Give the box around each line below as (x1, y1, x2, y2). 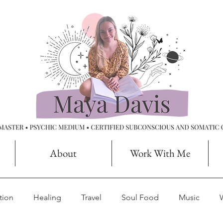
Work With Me (129, 146, 190, 160)
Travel (81, 193, 102, 202)
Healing (33, 193, 61, 202)
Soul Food (121, 193, 159, 202)
